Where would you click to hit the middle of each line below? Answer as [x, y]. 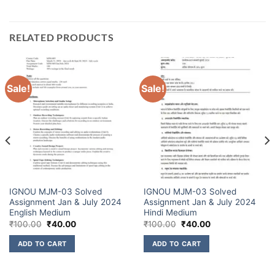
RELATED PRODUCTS [62, 37]
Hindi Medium [170, 213]
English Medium [40, 213]
